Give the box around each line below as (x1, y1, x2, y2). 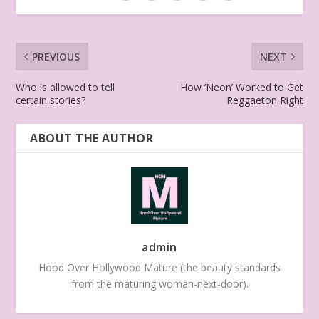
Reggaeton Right (226, 93, 303, 107)
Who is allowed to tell (16, 80, 115, 94)
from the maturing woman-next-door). (70, 276, 249, 291)
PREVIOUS (32, 49, 80, 63)
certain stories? (16, 93, 86, 107)
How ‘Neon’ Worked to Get (179, 80, 303, 94)
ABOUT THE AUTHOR (30, 130, 154, 146)
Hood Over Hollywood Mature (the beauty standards (38, 260, 281, 274)
